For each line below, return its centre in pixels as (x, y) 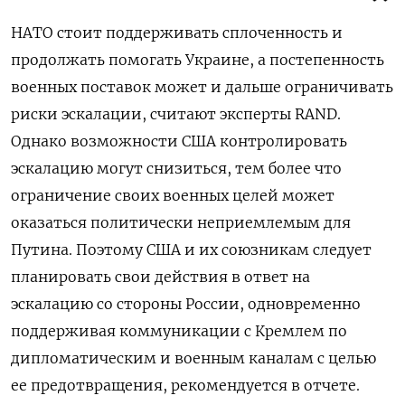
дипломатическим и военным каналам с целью (193, 358)
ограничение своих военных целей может (173, 195)
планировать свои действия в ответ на (160, 276)
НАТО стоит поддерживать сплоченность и (177, 32)
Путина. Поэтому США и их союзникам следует (191, 249)
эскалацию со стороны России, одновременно (186, 303)
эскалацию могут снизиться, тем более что (176, 168)
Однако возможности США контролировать (179, 141)
